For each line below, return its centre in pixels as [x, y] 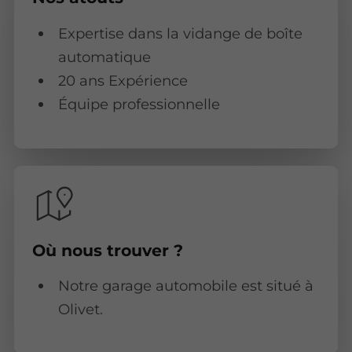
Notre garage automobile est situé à [185, 285]
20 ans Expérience [123, 80]
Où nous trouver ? [107, 250]
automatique [104, 57]
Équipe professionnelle [139, 104]
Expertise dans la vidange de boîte [180, 33]
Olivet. [80, 309]
